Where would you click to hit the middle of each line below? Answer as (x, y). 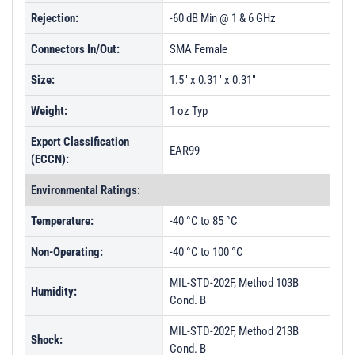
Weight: (49, 111)
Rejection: (55, 18)
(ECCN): (50, 159)
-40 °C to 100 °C (206, 252)
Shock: (47, 340)
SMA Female (198, 49)
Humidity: (54, 292)
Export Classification (80, 142)
